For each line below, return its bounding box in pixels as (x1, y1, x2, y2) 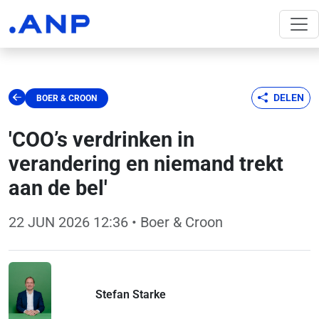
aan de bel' (9, 176, 108, 200)
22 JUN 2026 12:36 (9, 214, 128, 231)
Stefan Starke (95, 287, 166, 301)
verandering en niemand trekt (9, 152, 283, 176)
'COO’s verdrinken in (9, 127, 194, 152)
